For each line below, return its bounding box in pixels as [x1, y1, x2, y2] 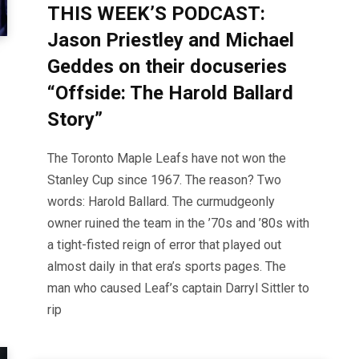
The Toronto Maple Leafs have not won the [47, 151, 286, 167]
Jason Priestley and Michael [47, 29, 294, 52]
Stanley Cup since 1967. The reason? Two [47, 172, 281, 188]
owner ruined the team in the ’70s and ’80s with [47, 216, 309, 232]
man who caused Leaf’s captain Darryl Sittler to [47, 280, 309, 296]
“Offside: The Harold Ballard [47, 82, 293, 105]
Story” [47, 108, 103, 131]
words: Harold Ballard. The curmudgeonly [47, 194, 275, 210]
